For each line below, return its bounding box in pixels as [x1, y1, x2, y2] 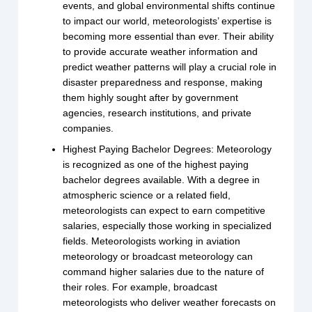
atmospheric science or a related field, [63, 189, 231, 201]
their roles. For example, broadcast [63, 281, 218, 293]
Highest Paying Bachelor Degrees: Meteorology [63, 143, 272, 155]
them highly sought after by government [63, 92, 239, 104]
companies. [63, 123, 114, 134]
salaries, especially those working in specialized [63, 220, 272, 232]
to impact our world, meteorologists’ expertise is [63, 15, 272, 27]
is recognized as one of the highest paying [63, 159, 249, 171]
